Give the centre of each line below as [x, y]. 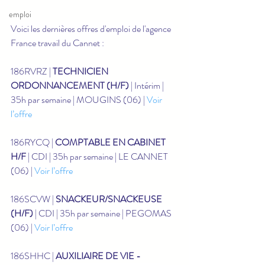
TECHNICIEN [81, 71]
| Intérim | [147, 85]
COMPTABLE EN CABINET [111, 142]
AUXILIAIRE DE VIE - [99, 256]
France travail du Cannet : [57, 43]
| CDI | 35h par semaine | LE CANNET [98, 156]
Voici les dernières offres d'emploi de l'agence [92, 28]
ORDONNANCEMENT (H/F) [70, 85]
